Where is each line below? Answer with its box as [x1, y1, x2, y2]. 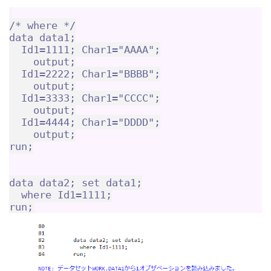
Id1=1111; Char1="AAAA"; [9, 43, 160, 56]
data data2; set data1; [9, 176, 142, 189]
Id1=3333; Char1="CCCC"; [9, 91, 160, 104]
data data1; [9, 31, 76, 44]
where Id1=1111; [9, 188, 112, 201]
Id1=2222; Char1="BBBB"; [9, 67, 160, 80]
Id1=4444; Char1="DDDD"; [9, 116, 160, 128]
